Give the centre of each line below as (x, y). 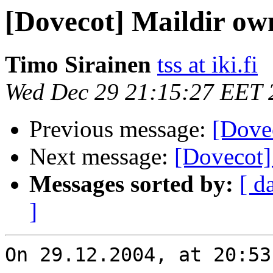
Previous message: (121, 129)
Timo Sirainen (78, 65)
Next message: (102, 157)
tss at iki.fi (207, 65)
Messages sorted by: (131, 184)
